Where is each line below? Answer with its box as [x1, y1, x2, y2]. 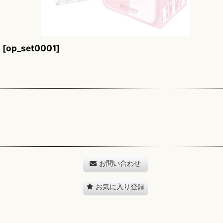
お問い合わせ [99, 159, 141, 167]
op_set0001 [6, 43, 56, 53]
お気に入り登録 [95, 182, 144, 191]
